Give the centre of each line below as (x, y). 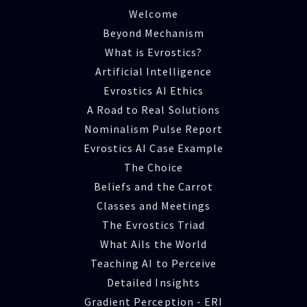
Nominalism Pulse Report (153, 129)
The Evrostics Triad (153, 225)
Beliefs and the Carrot (153, 187)
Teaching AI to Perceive (153, 263)
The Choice (153, 168)
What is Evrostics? (153, 52)
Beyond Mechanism (153, 33)
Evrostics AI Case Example (153, 148)
